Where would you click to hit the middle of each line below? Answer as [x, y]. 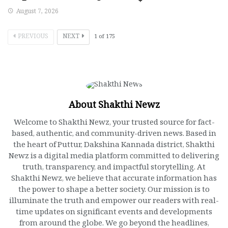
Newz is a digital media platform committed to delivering [114, 158]
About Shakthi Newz [114, 107]
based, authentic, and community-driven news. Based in [114, 135]
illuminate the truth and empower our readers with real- [114, 203]
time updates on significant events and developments [114, 214]
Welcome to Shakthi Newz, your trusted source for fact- [114, 124]
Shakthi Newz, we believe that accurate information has [114, 180]
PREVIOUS [33, 38]
